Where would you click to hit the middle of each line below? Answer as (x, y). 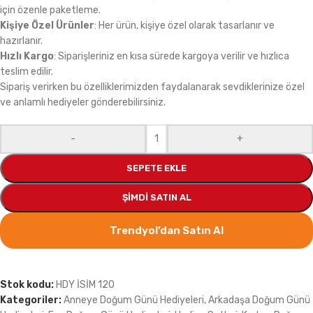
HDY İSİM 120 (85, 285)
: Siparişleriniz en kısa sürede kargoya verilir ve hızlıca (172, 57)
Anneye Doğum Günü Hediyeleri (134, 300)
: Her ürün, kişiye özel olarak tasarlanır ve (184, 26)
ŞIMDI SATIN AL (156, 198)
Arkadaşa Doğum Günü (259, 300)
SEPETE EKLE (156, 168)
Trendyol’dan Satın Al (166, 230)
